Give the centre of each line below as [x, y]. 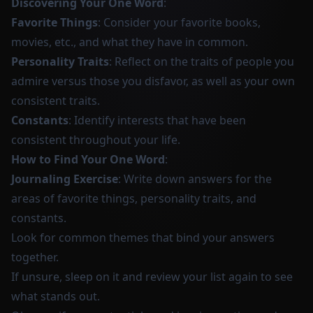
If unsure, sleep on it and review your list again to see [152, 277]
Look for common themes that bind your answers [143, 238]
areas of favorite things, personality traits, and [134, 198]
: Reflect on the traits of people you [202, 61]
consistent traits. [56, 101]
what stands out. [56, 296]
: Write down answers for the [195, 179]
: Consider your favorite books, [179, 22]
